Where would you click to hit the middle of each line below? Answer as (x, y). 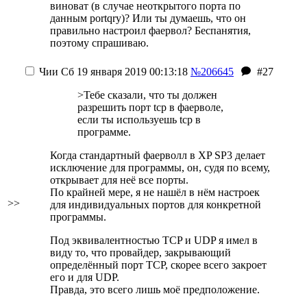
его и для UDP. (85, 277)
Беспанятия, (223, 30)
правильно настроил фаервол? (122, 30)
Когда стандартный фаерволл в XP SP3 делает (158, 155)
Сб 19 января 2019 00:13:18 (123, 72)
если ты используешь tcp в (139, 120)
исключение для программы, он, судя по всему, (160, 168)
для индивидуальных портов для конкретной (156, 205)
